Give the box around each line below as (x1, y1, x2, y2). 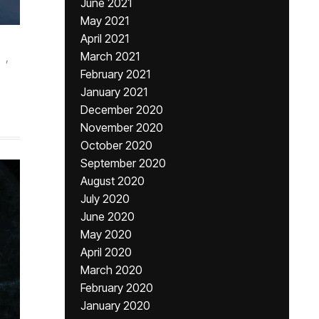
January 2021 (80, 85, 147, 99)
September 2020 (80, 156, 166, 170)
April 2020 (80, 245, 132, 259)
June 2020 (80, 209, 135, 224)
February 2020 (80, 281, 153, 295)
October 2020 (80, 138, 152, 152)
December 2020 (80, 103, 163, 117)
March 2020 (80, 263, 142, 277)
